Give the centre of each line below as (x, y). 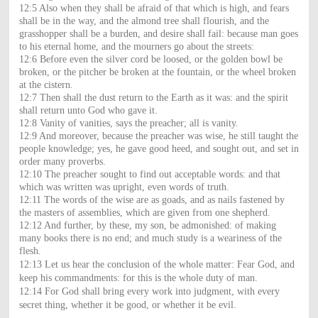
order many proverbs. (62, 161)
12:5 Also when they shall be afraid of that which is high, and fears (154, 8)
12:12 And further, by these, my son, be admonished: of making (147, 225)
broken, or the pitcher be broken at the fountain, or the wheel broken (157, 72)
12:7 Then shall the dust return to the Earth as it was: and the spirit (153, 97)
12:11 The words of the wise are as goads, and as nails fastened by (152, 199)
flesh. (30, 251)
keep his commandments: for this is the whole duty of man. (138, 278)
